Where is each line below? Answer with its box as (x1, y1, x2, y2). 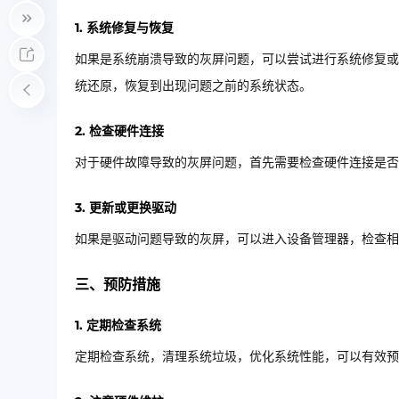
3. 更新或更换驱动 (75, 199, 176, 216)
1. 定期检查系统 (75, 317, 161, 333)
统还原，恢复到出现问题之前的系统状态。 (75, 77, 312, 94)
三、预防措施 (75, 276, 160, 293)
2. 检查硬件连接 (75, 123, 164, 139)
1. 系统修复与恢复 (75, 20, 174, 36)
